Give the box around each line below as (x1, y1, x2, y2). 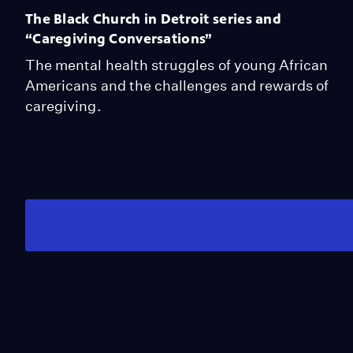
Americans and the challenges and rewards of (25, 76, 329, 94)
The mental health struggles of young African (25, 56, 329, 73)
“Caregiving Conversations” (25, 29, 213, 47)
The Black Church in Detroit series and (25, 9, 281, 28)
